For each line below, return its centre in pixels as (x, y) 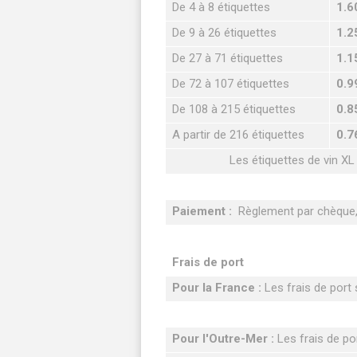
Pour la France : (217, 288)
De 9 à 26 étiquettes (224, 33)
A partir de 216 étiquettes (238, 135)
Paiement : (204, 211)
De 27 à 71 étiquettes (228, 58)
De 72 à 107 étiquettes (231, 84)
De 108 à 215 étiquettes (234, 109)
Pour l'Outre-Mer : (223, 339)
